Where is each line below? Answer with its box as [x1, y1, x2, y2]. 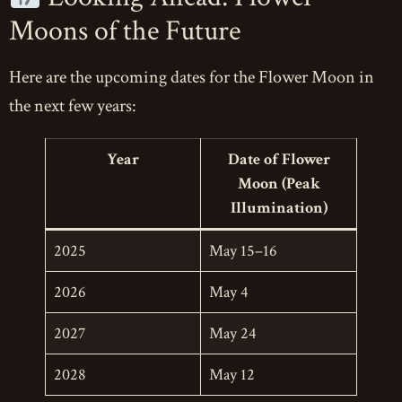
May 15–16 [209, 240, 277, 261]
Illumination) [230, 197, 328, 218]
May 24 [209, 322, 257, 344]
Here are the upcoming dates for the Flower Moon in [9, 65, 374, 89]
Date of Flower [227, 148, 330, 170]
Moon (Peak [237, 172, 320, 194]
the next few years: [9, 93, 136, 118]
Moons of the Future [9, 12, 240, 49]
